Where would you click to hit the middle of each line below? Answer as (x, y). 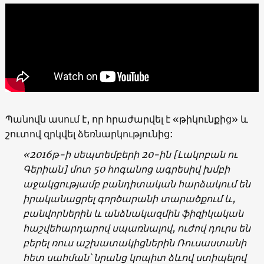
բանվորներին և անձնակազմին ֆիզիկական (133, 213)
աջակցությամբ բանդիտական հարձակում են (136, 184)
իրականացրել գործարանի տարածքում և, (129, 198)
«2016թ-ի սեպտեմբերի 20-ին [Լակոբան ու (130, 154)
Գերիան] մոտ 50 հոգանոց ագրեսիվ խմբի (126, 169)
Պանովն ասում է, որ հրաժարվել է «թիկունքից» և (126, 119)
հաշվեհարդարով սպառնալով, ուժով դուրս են (136, 228)
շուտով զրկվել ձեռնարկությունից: (89, 133)
